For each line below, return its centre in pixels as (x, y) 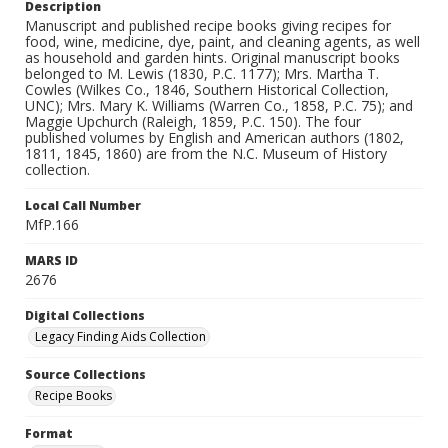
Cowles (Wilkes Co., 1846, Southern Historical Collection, (207, 89)
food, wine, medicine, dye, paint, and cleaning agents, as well (222, 41)
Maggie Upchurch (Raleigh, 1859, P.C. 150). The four (193, 121)
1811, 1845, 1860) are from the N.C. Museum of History (206, 153)
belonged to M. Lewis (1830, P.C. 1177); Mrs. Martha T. (202, 73)
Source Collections (85, 374)
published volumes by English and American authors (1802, (214, 137)
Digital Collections (85, 315)
